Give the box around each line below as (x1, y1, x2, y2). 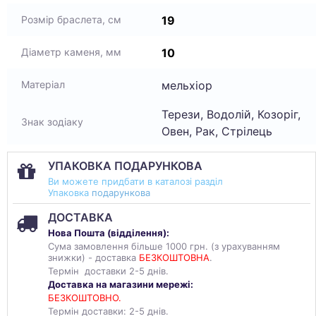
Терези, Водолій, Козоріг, (162, 107, 300, 121)
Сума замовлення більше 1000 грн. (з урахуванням (48, 241, 280, 252)
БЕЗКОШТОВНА (139, 252, 209, 263)
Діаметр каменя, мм (21, 46, 121, 58)
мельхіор (162, 78, 212, 92)
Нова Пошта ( (48, 227, 111, 238)
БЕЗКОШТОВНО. (48, 292, 121, 303)
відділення (111, 227, 163, 238)
